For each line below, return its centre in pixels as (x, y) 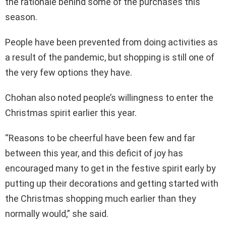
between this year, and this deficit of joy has (94, 153)
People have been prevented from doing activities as (111, 42)
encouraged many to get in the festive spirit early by (110, 168)
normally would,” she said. (57, 213)
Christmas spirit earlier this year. (71, 112)
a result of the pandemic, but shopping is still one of (110, 57)
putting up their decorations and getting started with (112, 183)
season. (21, 17)
